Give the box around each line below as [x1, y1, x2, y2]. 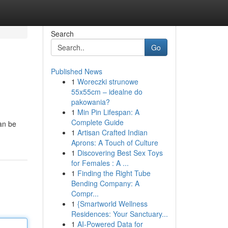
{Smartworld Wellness [77, 198, 148, 209]
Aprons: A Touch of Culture [71, 137, 158, 148]
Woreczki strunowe [77, 76, 138, 87]
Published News [50, 66, 102, 76]
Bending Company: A [71, 178, 139, 188]
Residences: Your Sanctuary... [71, 209, 168, 219]
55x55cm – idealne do [71, 87, 142, 97]
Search [50, 28, 74, 39]
